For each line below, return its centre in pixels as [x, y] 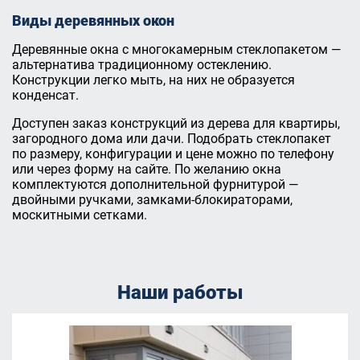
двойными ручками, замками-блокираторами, [152, 200]
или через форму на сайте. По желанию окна [147, 169]
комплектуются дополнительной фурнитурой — [155, 184]
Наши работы [180, 292]
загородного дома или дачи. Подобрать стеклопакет [172, 139]
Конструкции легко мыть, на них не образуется [153, 80]
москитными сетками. [80, 215]
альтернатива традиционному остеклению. [142, 65]
